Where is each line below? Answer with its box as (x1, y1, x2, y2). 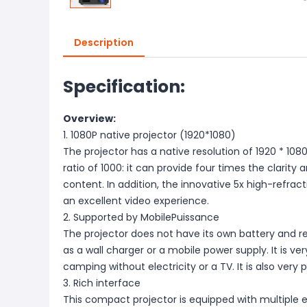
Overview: (63, 112, 116, 125)
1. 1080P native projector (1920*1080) (63, 128, 236, 142)
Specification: (63, 75, 185, 99)
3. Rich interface (63, 276, 140, 290)
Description (74, 36, 134, 49)
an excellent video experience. (63, 194, 209, 208)
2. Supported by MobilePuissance (63, 210, 219, 224)
